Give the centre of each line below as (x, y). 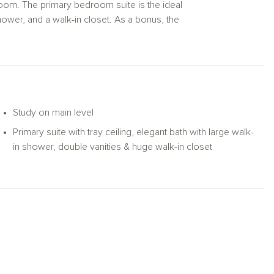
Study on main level (53, 113)
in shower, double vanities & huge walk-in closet (112, 147)
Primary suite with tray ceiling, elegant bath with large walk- (133, 132)
